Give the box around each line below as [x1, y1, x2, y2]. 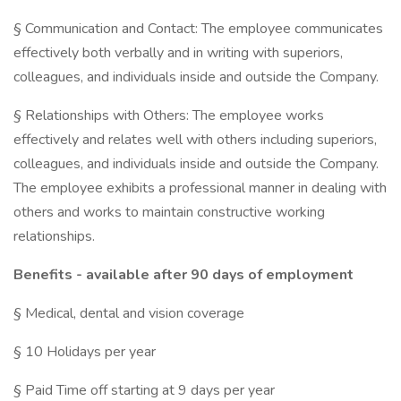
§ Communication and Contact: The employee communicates [13, 19, 383, 38]
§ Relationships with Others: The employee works [13, 106, 324, 125]
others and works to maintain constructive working [13, 202, 325, 222]
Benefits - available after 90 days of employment [13, 265, 354, 285]
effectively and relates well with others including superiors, [13, 130, 377, 149]
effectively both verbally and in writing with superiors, [13, 43, 343, 63]
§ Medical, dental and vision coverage [13, 303, 244, 323]
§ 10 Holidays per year [13, 342, 156, 362]
